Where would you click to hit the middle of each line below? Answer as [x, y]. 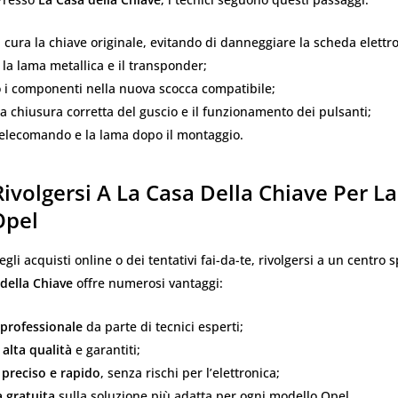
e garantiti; [106, 349]
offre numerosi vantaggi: [148, 283]
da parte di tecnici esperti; [163, 326]
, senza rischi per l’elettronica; [190, 372]
